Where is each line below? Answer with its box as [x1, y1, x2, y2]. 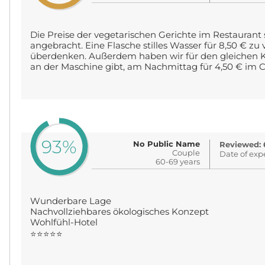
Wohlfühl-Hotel [30, 217, 98, 228]
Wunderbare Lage [30, 196, 111, 206]
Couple [172, 148, 201, 157]
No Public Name [133, 139, 201, 148]
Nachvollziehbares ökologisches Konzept [30, 206, 209, 217]
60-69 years [156, 157, 201, 166]
